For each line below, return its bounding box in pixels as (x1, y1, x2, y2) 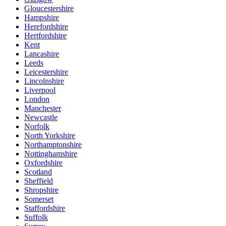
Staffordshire (24, 204, 65, 213)
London (24, 95, 49, 104)
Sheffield (24, 177, 53, 186)
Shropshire (24, 186, 59, 195)
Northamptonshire (24, 140, 82, 149)
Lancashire (24, 49, 59, 59)
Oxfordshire (24, 158, 63, 167)
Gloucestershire (24, 4, 74, 13)
